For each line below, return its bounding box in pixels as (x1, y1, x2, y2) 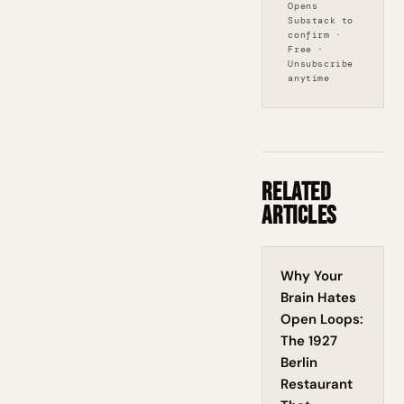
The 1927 (280, 332, 338, 350)
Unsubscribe (288, 58, 353, 69)
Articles (262, 201, 336, 231)
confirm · (288, 29, 342, 41)
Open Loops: (280, 310, 364, 328)
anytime (288, 72, 330, 84)
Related (262, 178, 331, 207)
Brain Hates (280, 289, 357, 307)
